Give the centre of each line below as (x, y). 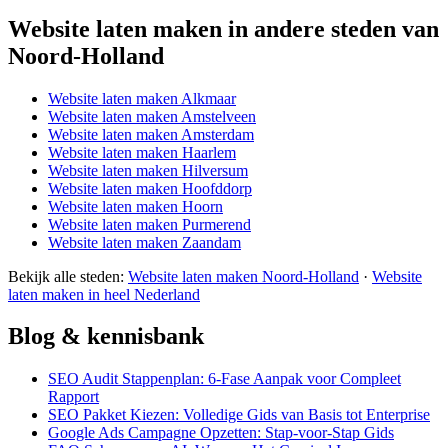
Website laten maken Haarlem (142, 152)
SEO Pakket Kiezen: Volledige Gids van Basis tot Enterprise (239, 415)
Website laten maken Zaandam (144, 242)
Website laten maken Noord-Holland (243, 276)
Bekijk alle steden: (68, 276)
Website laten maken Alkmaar (142, 98)
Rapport (73, 397)
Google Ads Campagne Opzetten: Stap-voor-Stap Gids (221, 433)
